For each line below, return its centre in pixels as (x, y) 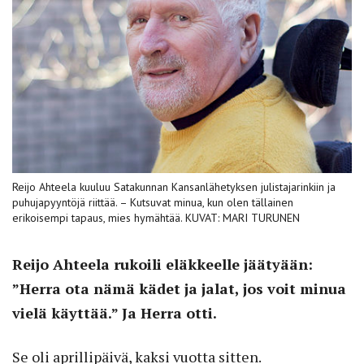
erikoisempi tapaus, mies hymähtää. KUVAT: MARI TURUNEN (156, 218)
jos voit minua (295, 289)
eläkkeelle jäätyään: (239, 264)
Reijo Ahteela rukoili (89, 264)
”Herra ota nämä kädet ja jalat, (128, 289)
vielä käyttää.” (67, 313)
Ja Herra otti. (169, 313)
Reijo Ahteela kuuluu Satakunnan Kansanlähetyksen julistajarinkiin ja (174, 187)
